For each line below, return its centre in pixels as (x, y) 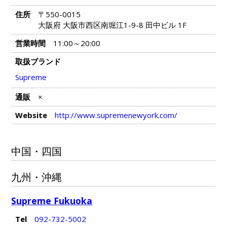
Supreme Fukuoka (52, 200)
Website (31, 115)
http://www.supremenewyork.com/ (116, 115)
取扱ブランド (38, 62)
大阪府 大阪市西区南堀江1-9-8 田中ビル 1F (112, 25)
